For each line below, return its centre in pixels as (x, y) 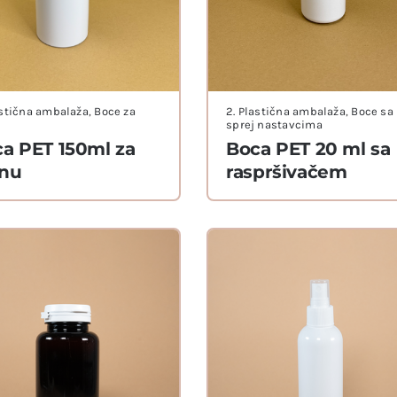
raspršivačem (287, 172)
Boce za (115, 112)
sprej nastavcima (274, 125)
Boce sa (372, 112)
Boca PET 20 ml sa (308, 149)
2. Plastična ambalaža (286, 112)
